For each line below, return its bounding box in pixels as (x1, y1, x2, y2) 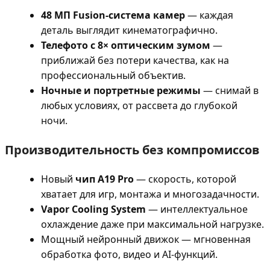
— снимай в (201, 84, 259, 98)
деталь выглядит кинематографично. (41, 24, 218, 37)
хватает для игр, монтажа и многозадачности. (41, 187, 259, 201)
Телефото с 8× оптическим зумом (41, 39, 210, 52)
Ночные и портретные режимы (41, 84, 201, 98)
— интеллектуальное (146, 202, 248, 216)
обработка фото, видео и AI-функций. (41, 248, 218, 262)
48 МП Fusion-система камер (41, 8, 185, 22)
